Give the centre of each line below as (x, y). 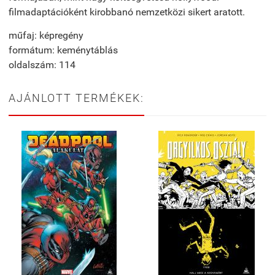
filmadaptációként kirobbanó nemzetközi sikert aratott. (127, 12)
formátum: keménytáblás (63, 50)
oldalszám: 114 (42, 65)
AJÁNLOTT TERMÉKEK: (76, 98)
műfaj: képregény (46, 36)
